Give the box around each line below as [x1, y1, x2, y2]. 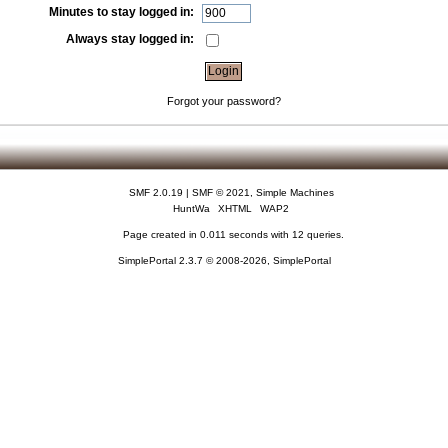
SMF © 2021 [191, 187, 250, 199]
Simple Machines [255, 187, 334, 199]
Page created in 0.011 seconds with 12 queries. [123, 229, 345, 241]
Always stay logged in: [66, 31, 195, 46]
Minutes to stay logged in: [49, 5, 195, 20]
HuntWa [173, 203, 211, 215]
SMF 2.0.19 [128, 187, 183, 199]
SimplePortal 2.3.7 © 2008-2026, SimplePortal [117, 255, 331, 267]
